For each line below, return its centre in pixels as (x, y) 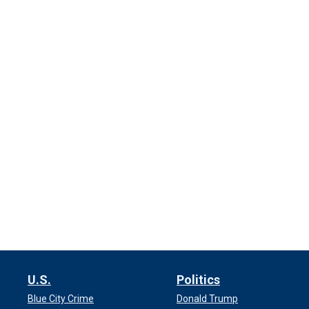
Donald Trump (207, 299)
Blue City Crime (61, 299)
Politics (198, 280)
